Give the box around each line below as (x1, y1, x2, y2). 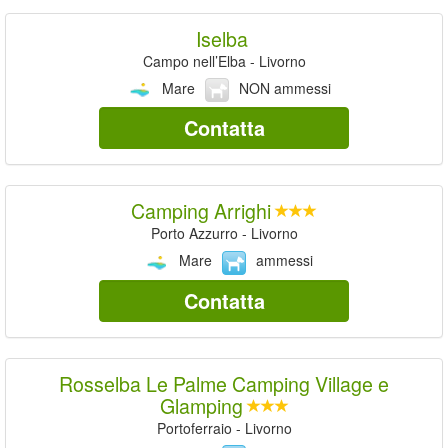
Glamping (159, 390, 243, 420)
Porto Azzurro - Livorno (150, 223, 298, 244)
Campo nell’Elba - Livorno (142, 50, 306, 71)
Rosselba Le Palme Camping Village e (59, 368, 389, 398)
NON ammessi (238, 77, 331, 98)
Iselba (196, 23, 248, 53)
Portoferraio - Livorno (156, 417, 292, 438)
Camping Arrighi (131, 196, 271, 226)
